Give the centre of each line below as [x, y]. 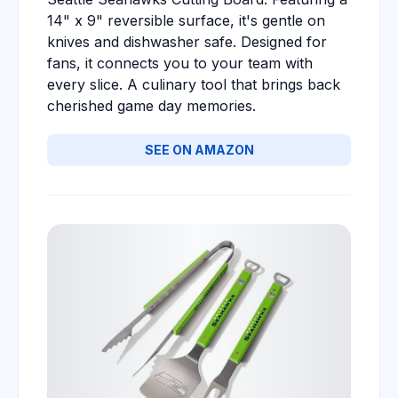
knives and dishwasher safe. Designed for [187, 42]
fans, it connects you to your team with [180, 63]
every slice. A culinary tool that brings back [194, 84]
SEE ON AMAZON [199, 150]
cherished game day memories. [151, 106]
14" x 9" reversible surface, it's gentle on [186, 20]
